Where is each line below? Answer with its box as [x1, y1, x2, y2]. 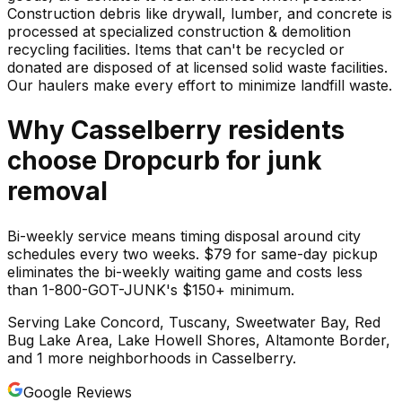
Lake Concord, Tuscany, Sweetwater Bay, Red [64, 312, 380, 331]
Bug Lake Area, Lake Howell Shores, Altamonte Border [7, 330, 386, 349]
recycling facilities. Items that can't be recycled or [7, 39, 345, 58]
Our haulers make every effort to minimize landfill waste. [7, 75, 392, 94]
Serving [7, 312, 64, 331]
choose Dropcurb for [7, 144, 267, 176]
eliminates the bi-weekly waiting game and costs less [7, 262, 363, 281]
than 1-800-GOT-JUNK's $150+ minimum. [7, 280, 294, 299]
